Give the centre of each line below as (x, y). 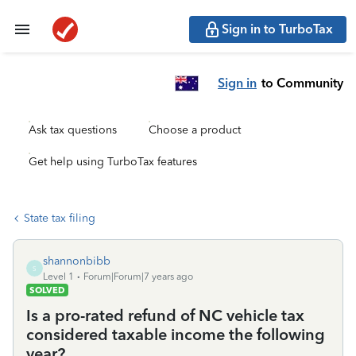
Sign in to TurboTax (277, 29)
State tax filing (60, 218)
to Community (302, 83)
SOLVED (47, 290)
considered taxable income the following (176, 335)
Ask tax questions (73, 130)
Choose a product (195, 130)
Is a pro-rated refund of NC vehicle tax (165, 315)
